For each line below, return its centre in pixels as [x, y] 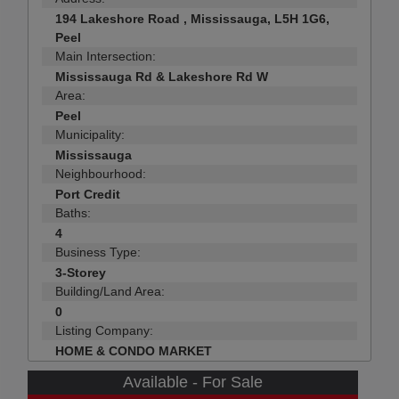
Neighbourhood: [101, 174]
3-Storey [81, 273]
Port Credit [88, 195]
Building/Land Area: [110, 292]
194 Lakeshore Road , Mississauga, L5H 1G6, [192, 19]
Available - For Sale [193, 383]
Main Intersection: [106, 57]
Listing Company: [104, 331]
